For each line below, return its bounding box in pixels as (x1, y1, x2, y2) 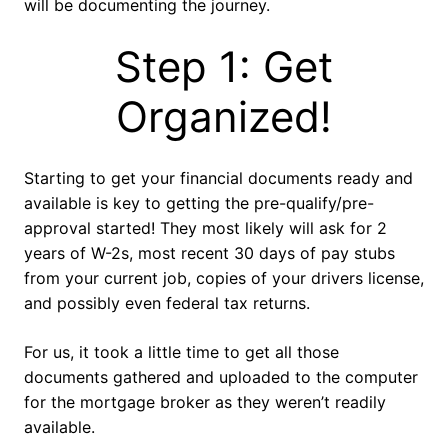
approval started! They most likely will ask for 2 (24, 218, 387, 239)
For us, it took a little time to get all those (24, 342, 339, 363)
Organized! (116, 91, 332, 143)
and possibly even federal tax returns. (24, 293, 310, 314)
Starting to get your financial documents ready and (24, 168, 413, 189)
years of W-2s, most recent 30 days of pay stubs (24, 243, 395, 264)
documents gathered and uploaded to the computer (24, 367, 418, 388)
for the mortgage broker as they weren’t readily (24, 392, 386, 413)
